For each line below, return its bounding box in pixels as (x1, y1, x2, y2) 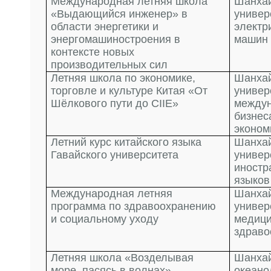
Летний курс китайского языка (51, 136, 202, 148)
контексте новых (51, 46, 135, 58)
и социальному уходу (51, 213, 159, 225)
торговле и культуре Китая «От (51, 85, 208, 97)
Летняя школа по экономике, (51, 72, 196, 84)
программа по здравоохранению (51, 200, 217, 212)
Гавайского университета (51, 149, 179, 161)
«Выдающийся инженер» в (51, 8, 188, 20)
